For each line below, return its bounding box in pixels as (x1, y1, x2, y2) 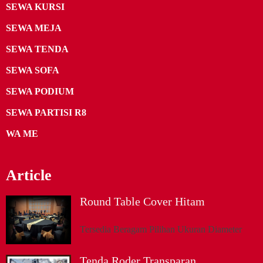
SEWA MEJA (6, 22, 62, 33)
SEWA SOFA (6, 65, 59, 75)
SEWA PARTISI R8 (6, 107, 86, 117)
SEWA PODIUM (6, 86, 74, 96)
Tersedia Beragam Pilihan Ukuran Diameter (80, 224, 242, 234)
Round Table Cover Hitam (80, 194, 205, 208)
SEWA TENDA (6, 43, 69, 54)
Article (6, 166, 52, 184)
